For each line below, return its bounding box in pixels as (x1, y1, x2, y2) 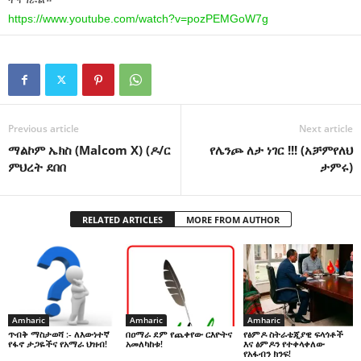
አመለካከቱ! (125, 337, 163, 350)
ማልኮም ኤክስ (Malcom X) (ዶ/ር (8, 141, 171, 158)
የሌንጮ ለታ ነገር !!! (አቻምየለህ (210, 141, 353, 158)
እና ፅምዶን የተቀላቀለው (243, 337, 325, 350)
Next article (299, 121, 353, 135)
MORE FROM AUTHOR (185, 213, 280, 226)
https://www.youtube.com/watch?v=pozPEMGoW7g (8, 11, 268, 25)
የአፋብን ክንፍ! (243, 346, 291, 359)
